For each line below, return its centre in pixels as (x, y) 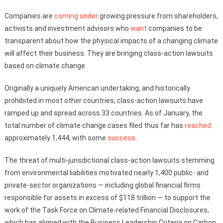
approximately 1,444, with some (56, 138)
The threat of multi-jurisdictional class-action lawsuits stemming (109, 160)
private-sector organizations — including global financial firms (102, 185)
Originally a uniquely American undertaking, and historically (97, 88)
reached (198, 125)
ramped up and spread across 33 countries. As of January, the (103, 113)
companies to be (174, 28)
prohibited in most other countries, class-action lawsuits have (104, 100)
